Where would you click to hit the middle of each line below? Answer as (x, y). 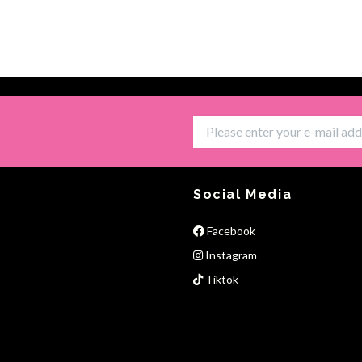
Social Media (243, 194)
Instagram (230, 255)
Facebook (230, 230)
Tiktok (221, 279)
